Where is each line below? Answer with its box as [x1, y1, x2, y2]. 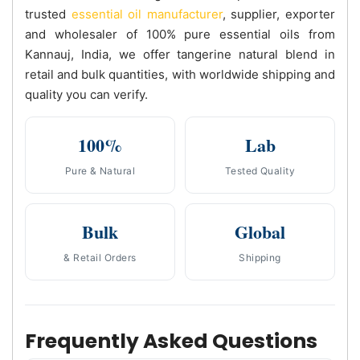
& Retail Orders [63, 251, 137, 264]
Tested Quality [224, 164, 296, 177]
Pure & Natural [64, 164, 136, 177]
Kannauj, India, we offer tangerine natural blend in [25, 46, 335, 62]
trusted [25, 6, 72, 22]
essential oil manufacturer [71, 6, 223, 22]
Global [235, 218, 285, 245]
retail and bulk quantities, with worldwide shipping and [25, 66, 335, 82]
